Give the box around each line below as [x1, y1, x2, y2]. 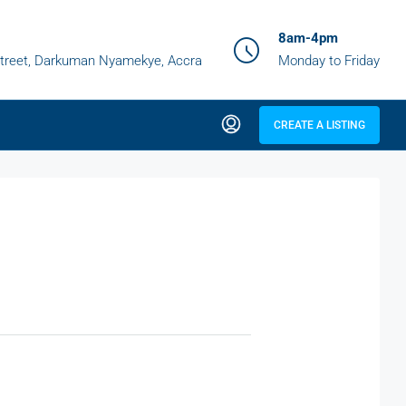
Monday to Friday [278, 53, 380, 69]
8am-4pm [278, 30, 338, 46]
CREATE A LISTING [274, 119, 365, 131]
